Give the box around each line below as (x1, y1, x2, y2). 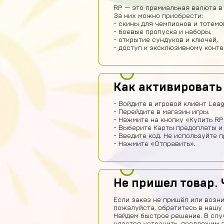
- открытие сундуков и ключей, (113, 36, 218, 43)
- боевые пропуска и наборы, (113, 28, 211, 35)
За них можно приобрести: (113, 12, 203, 19)
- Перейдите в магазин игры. (113, 108, 209, 115)
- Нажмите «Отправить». (113, 140, 195, 147)
